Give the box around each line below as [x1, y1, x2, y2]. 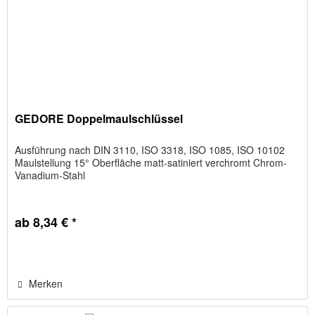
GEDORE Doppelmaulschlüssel [15, 110, 184, 127]
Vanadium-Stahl [15, 167, 86, 182]
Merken [29, 276, 63, 290]
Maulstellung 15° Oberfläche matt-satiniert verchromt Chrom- [15, 155, 288, 169]
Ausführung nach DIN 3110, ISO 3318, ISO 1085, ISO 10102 [15, 142, 285, 157]
